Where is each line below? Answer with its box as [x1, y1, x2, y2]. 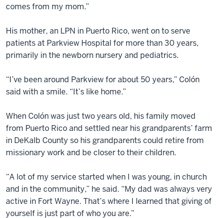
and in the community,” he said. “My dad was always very [6, 183, 212, 194]
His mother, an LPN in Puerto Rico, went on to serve [6, 25, 190, 36]
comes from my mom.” [6, 1, 89, 12]
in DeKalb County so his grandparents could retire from [6, 135, 204, 145]
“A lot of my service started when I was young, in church [6, 171, 207, 182]
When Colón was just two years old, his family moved [6, 110, 196, 121]
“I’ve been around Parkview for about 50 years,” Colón [6, 74, 200, 85]
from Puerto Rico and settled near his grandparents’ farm [6, 123, 212, 133]
